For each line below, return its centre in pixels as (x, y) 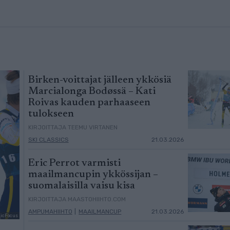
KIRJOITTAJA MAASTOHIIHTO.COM (77, 199)
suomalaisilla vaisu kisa (81, 186)
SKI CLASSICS (48, 140)
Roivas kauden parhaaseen (89, 103)
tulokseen (51, 114)
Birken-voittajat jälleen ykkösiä (100, 80)
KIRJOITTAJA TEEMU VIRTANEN (73, 128)
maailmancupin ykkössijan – (93, 175)
